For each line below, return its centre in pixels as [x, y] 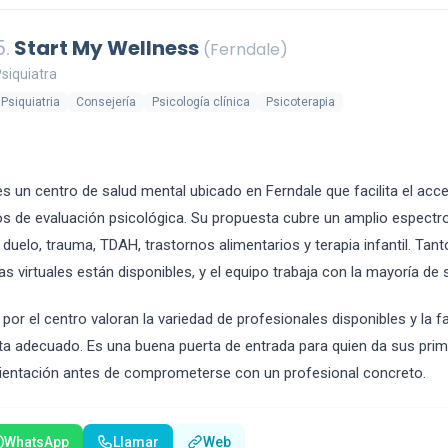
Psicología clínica [201, 102]
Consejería [106, 102]
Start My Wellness [106, 48]
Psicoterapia [300, 102]
